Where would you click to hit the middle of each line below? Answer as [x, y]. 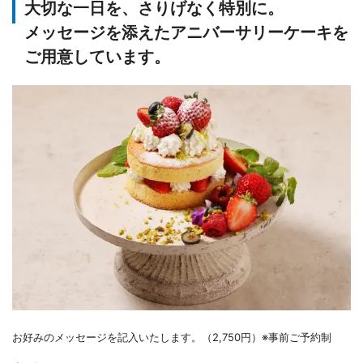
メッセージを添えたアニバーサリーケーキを [186, 32]
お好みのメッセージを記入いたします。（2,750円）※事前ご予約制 [172, 337]
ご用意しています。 [97, 56]
